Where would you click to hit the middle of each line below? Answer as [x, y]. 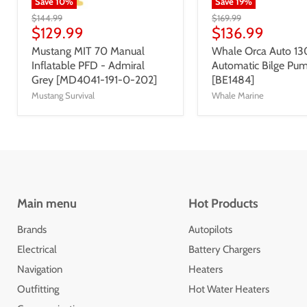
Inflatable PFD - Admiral [88, 65]
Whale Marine [237, 95]
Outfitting [38, 289]
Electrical [37, 249]
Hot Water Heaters [229, 289]
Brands [32, 229]
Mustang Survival [63, 95]
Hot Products [223, 203]
